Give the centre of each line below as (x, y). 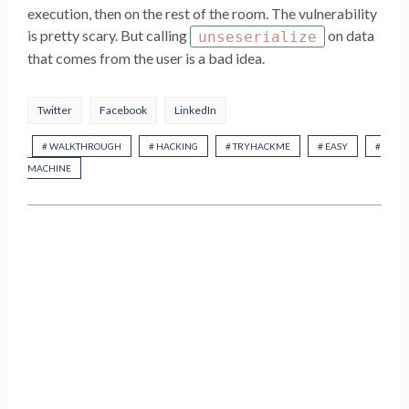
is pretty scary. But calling (109, 36)
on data (350, 36)
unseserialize (257, 37)
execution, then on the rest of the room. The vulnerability (202, 14)
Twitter (55, 110)
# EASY (333, 147)
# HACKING (173, 147)
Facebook (123, 110)
